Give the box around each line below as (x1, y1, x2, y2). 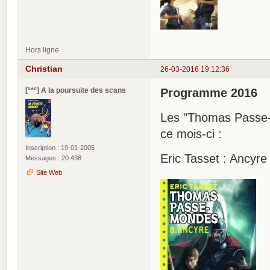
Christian (25, 63, 63, 74)
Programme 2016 (160, 86, 257, 99)
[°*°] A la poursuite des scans (25, 86, 126, 94)
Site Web (36, 168, 62, 176)
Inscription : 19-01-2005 (25, 143, 95, 151)
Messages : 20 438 (25, 154, 81, 162)
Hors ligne (25, 46, 59, 54)
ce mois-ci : (160, 127, 222, 140)
